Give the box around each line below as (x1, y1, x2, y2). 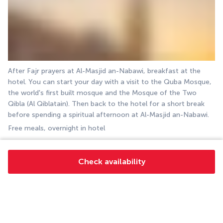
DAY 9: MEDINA (8, 143, 66, 153)
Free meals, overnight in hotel (8, 123, 105, 132)
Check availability (78, 157, 145, 166)
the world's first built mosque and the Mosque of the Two (8, 88, 197, 97)
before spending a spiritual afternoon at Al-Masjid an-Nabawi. (8, 110, 209, 119)
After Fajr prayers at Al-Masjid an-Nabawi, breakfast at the (8, 66, 201, 75)
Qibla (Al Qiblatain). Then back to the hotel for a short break (8, 99, 205, 108)
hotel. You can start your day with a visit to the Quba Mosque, (8, 77, 212, 86)
